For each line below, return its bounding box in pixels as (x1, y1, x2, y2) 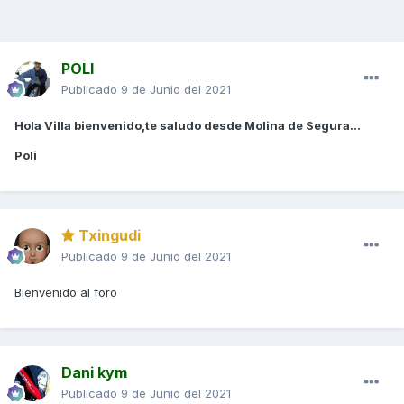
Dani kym (61, 363, 127, 382)
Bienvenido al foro (14, 285, 121, 300)
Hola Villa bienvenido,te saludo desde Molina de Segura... (14, 118, 361, 133)
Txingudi (75, 226, 141, 245)
